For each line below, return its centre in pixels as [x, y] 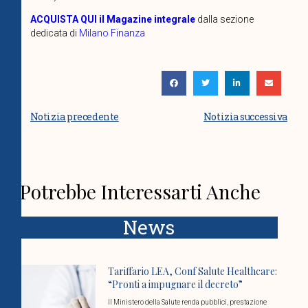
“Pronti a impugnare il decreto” [176, 285]
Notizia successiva [245, 117]
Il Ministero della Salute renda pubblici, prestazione [188, 302]
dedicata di [54, 33]
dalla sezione [225, 20]
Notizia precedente [74, 117]
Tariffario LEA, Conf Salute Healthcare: [193, 272]
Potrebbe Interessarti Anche [141, 191]
